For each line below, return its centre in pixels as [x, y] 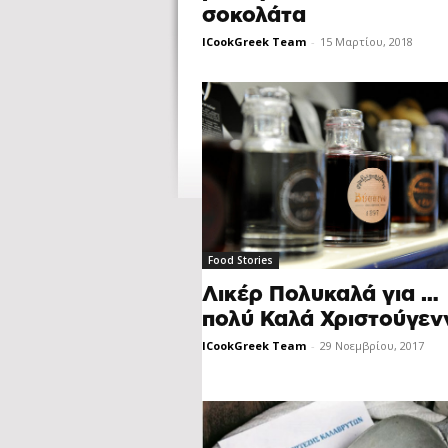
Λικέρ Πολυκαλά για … [320, 294]
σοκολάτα [254, 15]
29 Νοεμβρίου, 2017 [372, 345]
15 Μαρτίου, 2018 [366, 41]
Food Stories [240, 260]
